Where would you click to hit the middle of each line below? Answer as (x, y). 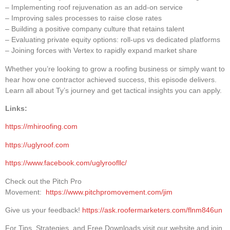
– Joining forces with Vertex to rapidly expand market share (101, 51)
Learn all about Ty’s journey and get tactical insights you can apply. (113, 90)
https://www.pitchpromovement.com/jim (109, 192)
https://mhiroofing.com (41, 127)
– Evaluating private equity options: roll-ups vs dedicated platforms (113, 40)
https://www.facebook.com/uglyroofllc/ (66, 163)
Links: (17, 108)
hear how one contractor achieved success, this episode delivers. (111, 79)
